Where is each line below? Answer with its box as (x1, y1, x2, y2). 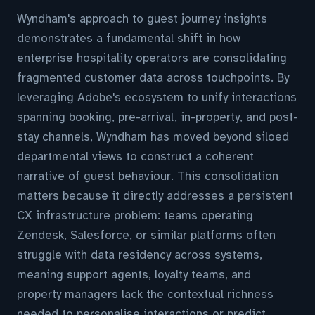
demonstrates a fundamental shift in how (17, 31, 240, 46)
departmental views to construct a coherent (17, 149, 254, 164)
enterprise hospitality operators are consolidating (17, 51, 287, 65)
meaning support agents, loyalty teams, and (17, 267, 251, 282)
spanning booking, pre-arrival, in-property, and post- (17, 110, 298, 124)
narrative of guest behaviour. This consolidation (17, 169, 278, 184)
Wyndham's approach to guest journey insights (17, 11, 267, 26)
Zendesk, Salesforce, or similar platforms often (17, 228, 276, 243)
